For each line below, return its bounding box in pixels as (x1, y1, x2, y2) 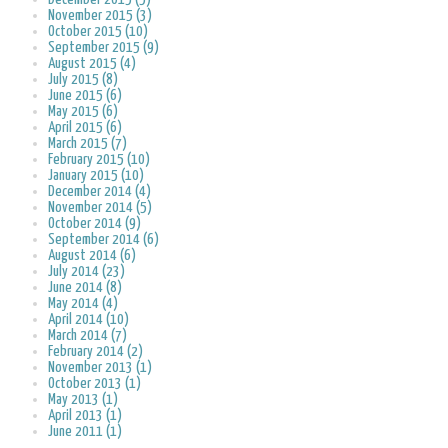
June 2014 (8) (48, 280, 122, 296)
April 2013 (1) (48, 408, 122, 424)
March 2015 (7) (48, 136, 127, 152)
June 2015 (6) (48, 88, 122, 104)
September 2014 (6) (48, 232, 159, 248)
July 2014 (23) (48, 264, 125, 280)
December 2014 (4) (48, 184, 151, 200)
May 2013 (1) (48, 392, 118, 408)
